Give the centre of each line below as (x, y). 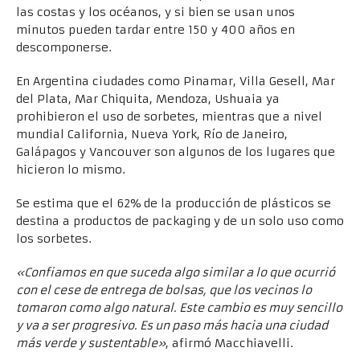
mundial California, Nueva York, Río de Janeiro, (152, 135)
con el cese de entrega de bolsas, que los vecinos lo (164, 290)
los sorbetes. (54, 239)
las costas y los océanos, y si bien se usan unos (155, 12)
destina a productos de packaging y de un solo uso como (180, 221)
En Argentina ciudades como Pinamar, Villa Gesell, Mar (176, 82)
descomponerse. (64, 48)
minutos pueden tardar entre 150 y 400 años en (155, 30)
